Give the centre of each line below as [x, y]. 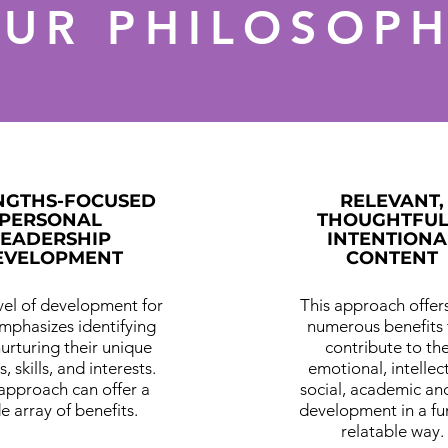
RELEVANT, [392, 200]
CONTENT [392, 257]
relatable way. [392, 430]
